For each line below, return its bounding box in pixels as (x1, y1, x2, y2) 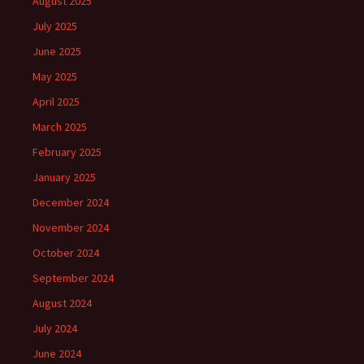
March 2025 (32, 119, 87, 134)
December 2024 (32, 195, 109, 210)
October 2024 (32, 245, 99, 260)
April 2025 (32, 94, 80, 109)
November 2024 (32, 220, 109, 235)
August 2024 (32, 296, 92, 310)
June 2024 (32, 346, 81, 361)
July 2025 (32, 19, 77, 33)
